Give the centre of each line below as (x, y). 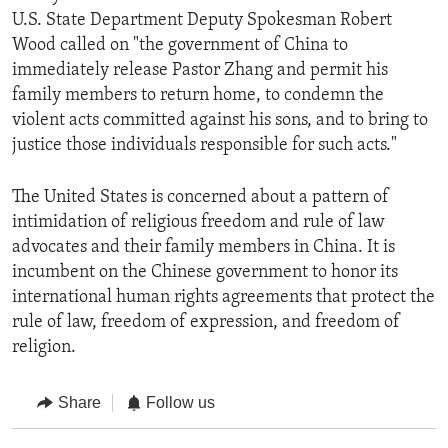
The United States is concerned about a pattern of (200, 198)
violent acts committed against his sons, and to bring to (220, 121)
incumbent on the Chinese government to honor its (205, 273)
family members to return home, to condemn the (198, 96)
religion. (44, 348)
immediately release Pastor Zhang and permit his (200, 71)
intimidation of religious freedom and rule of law (198, 223)
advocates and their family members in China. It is (203, 248)
